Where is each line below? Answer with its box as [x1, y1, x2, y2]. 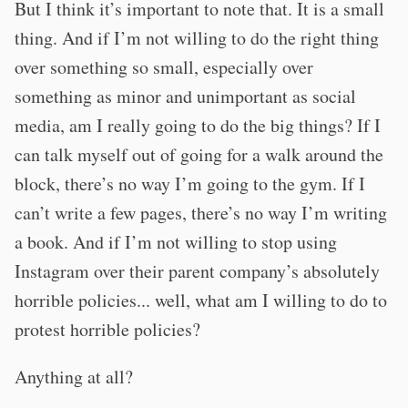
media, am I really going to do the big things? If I [15, 113, 381, 138]
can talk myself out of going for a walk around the [15, 142, 383, 167]
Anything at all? [15, 364, 133, 389]
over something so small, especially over [15, 55, 313, 79]
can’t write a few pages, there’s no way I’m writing [15, 200, 387, 225]
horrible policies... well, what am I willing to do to [15, 288, 387, 312]
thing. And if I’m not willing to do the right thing [15, 25, 379, 50]
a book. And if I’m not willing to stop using [15, 229, 337, 254]
